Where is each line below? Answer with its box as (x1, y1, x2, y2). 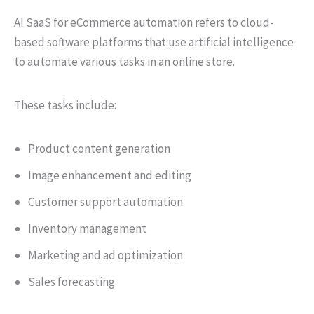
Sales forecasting (28, 274, 115, 289)
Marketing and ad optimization (28, 247, 183, 263)
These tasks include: (14, 97, 116, 113)
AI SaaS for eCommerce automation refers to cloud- (14, 15, 274, 30)
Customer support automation (28, 194, 183, 210)
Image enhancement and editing (28, 168, 191, 183)
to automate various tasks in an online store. (14, 54, 235, 69)
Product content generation (28, 141, 170, 156)
